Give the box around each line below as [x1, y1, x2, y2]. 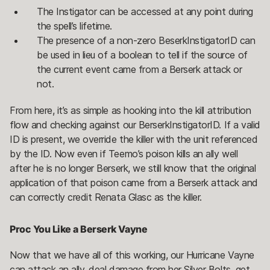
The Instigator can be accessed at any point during [37, 5, 253, 18]
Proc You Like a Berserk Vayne [10, 223, 148, 236]
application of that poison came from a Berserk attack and [10, 177, 258, 189]
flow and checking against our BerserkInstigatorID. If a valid [10, 119, 260, 131]
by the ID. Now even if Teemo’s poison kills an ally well [10, 148, 238, 160]
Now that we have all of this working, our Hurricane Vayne [10, 249, 254, 262]
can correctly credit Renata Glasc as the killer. [10, 191, 202, 204]
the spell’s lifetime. [37, 20, 112, 33]
